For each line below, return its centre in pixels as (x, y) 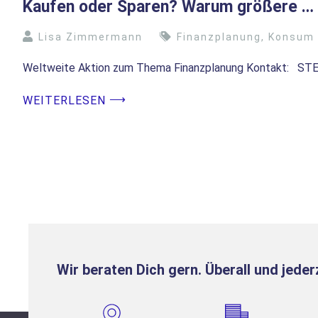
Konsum (291, 37)
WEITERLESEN (64, 101)
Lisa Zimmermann (91, 37)
